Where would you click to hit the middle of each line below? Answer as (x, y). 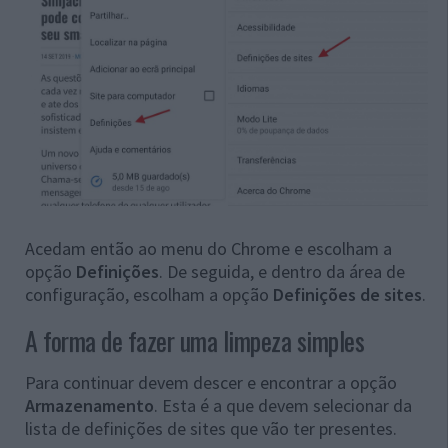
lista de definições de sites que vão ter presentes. (211, 429)
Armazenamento (89, 406)
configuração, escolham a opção (149, 295)
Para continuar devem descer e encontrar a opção (211, 383)
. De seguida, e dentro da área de (282, 272)
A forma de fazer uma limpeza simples (194, 341)
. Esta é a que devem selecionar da (283, 406)
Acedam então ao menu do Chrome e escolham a (208, 249)
